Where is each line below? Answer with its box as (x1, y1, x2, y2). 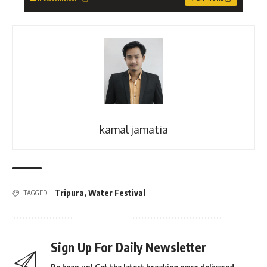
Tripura (55, 188, 84, 198)
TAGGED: (23, 188, 49, 198)
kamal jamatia (99, 123, 168, 136)
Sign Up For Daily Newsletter (51, 239, 206, 256)
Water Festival (88, 188, 145, 198)
